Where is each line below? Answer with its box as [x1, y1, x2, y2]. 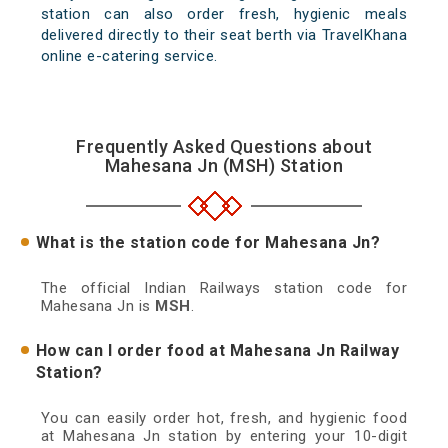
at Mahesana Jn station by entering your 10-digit [40, 427, 408, 446]
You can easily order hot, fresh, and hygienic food [40, 409, 408, 428]
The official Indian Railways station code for [40, 279, 408, 298]
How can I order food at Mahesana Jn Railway [35, 341, 400, 361]
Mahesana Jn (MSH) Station [104, 155, 344, 177]
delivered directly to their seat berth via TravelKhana [40, 26, 408, 45]
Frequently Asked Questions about [76, 136, 372, 158]
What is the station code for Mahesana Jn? [35, 233, 381, 253]
